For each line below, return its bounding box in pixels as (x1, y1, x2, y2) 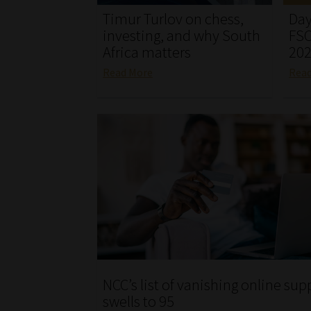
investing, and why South (103, 26, 261, 46)
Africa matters (103, 42, 192, 62)
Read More (103, 65, 153, 79)
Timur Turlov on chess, (103, 9, 244, 29)
